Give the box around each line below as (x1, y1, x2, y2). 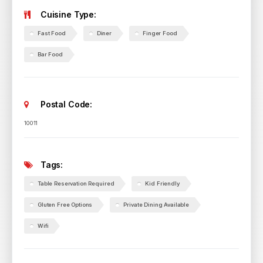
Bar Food (38, 51, 63, 58)
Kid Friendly (145, 180, 180, 187)
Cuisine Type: (38, 9, 97, 19)
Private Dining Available (123, 201, 189, 208)
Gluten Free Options (38, 201, 93, 208)
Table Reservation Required (38, 180, 114, 187)
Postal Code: (38, 99, 93, 109)
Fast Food (38, 30, 66, 36)
